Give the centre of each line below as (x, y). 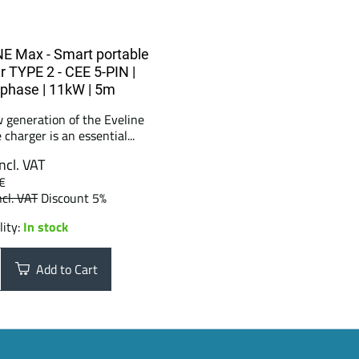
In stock (46, 227)
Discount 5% (74, 198)
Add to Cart (64, 269)
